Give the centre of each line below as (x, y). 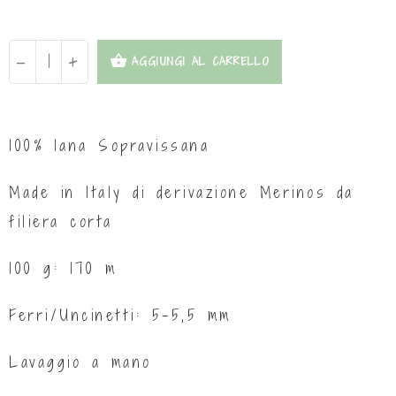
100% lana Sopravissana (109, 145)
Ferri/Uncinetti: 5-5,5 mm (120, 315)
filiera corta (61, 221)
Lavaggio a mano (80, 362)
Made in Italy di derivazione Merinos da (182, 192)
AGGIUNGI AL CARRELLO (200, 61)
